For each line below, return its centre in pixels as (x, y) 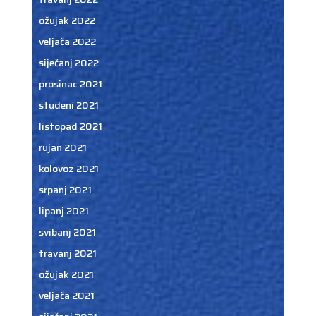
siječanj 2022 (68, 63)
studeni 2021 (68, 105)
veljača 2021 (66, 296)
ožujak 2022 (67, 20)
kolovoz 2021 (68, 169)
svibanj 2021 (67, 232)
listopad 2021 (70, 126)
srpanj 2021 (65, 190)
